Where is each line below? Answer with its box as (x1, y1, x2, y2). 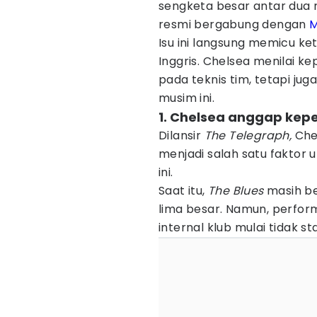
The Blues (208, 183, 267, 199)
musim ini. (158, 90, 215, 106)
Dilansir (158, 127, 204, 144)
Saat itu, (158, 183, 208, 199)
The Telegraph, (204, 127, 295, 144)
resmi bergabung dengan (158, 16, 310, 33)
